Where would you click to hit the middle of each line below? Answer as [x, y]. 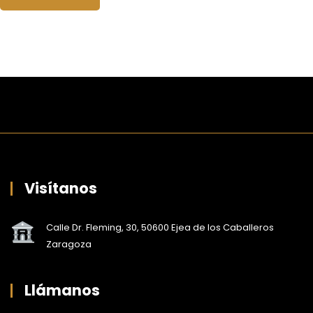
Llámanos [62, 290]
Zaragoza [69, 244]
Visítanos [61, 188]
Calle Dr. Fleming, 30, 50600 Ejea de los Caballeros [160, 227]
